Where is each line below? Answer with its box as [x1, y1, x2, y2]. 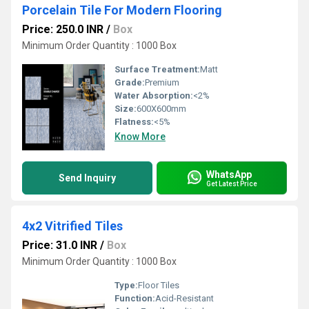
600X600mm [137, 103, 186, 114]
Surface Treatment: [114, 64, 200, 74]
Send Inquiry [59, 172, 116, 183]
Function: [114, 293, 155, 303]
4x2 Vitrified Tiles [22, 219, 123, 233]
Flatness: [114, 117, 154, 127]
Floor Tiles [138, 280, 179, 290]
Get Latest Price [206, 179, 257, 188]
